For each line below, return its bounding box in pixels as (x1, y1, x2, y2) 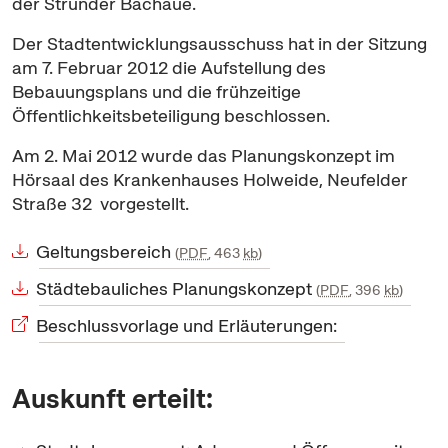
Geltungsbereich (36, 240, 175, 263)
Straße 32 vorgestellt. (12, 192, 193, 215)
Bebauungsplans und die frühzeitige (12, 80, 301, 103)
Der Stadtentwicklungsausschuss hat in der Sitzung (12, 32, 427, 55)
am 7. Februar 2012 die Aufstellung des (12, 56, 326, 79)
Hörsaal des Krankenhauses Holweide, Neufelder (12, 168, 408, 191)
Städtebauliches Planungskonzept (36, 277, 316, 300)
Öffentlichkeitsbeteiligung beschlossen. (12, 104, 334, 127)
